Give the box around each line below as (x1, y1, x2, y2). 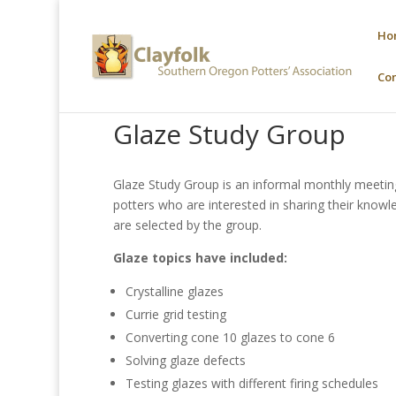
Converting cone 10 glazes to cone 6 (125, 329, 335, 346)
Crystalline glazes (125, 283, 224, 300)
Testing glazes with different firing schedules (125, 375, 378, 392)
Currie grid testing (125, 306, 226, 323)
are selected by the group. (112, 217, 262, 233)
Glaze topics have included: (112, 249, 287, 266)
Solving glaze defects (125, 352, 246, 369)
